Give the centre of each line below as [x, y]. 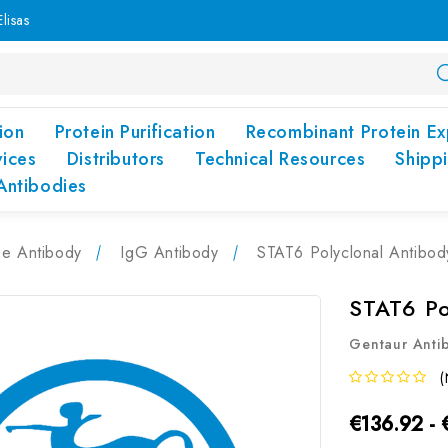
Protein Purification [135, 132]
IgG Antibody [169, 252]
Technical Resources [280, 159]
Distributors [115, 159]
